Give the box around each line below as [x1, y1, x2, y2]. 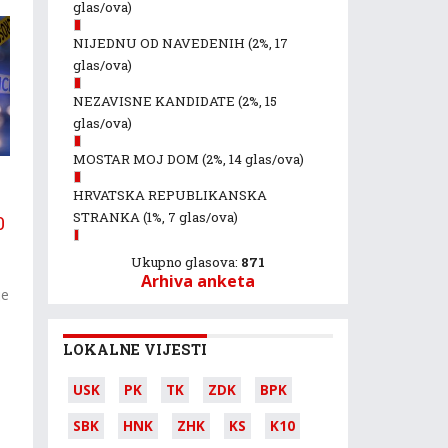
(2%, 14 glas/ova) [202, 150, 304, 168]
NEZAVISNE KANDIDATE [73, 92, 238, 110]
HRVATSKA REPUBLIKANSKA [73, 186, 267, 204]
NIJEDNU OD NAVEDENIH [73, 34, 248, 52]
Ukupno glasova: [131, 253, 241, 271]
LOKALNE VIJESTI [63, 340, 207, 359]
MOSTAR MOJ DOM [73, 150, 202, 168]
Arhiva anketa [141, 270, 255, 292]
